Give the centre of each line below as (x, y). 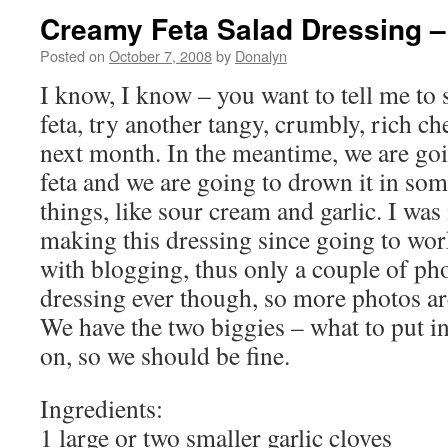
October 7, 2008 (160, 55)
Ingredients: (101, 408)
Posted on (72, 55)
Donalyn (261, 55)
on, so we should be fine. (165, 355)
